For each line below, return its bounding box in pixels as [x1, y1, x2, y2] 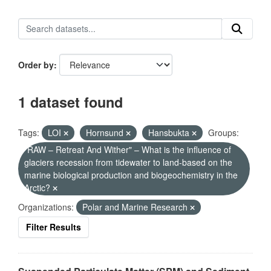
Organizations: [18, 201, 74, 213]
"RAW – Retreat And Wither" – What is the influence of [24, 143, 231, 155]
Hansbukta [148, 126, 192, 139]
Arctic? [24, 181, 53, 194]
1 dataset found [18, 92, 123, 112]
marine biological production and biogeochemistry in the [24, 169, 238, 181]
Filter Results [26, 221, 81, 233]
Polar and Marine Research [82, 201, 190, 213]
